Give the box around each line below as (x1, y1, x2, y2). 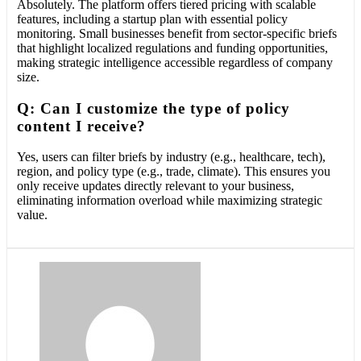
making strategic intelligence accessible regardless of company (17, 55, 333, 69)
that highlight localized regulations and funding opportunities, (17, 40, 328, 55)
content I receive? (17, 117, 146, 135)
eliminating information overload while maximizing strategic (17, 193, 322, 208)
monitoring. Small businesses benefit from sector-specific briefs (17, 26, 337, 40)
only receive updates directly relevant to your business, (17, 179, 294, 193)
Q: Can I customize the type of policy (17, 99, 290, 117)
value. (17, 208, 48, 222)
